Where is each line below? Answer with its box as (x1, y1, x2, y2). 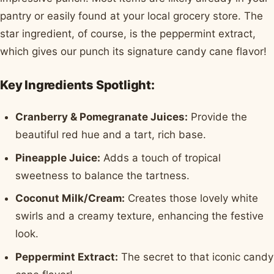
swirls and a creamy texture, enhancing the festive (15, 210, 264, 223)
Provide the (188, 111, 248, 124)
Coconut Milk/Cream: (15, 192, 125, 205)
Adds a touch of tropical (100, 151, 221, 164)
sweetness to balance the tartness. (15, 169, 190, 182)
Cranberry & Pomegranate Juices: (15, 111, 188, 124)
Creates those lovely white (125, 192, 259, 205)
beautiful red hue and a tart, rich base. (15, 128, 207, 141)
